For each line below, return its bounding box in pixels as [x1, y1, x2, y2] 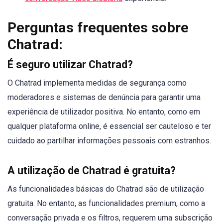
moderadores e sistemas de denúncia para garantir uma [7, 92, 201, 102]
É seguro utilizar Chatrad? [7, 58, 133, 71]
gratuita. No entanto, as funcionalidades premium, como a [7, 198, 205, 208]
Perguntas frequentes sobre [7, 19, 189, 36]
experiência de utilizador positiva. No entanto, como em [7, 107, 200, 116]
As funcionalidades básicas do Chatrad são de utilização [7, 184, 204, 194]
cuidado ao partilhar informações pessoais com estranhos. [7, 135, 211, 145]
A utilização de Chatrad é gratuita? [7, 164, 176, 177]
